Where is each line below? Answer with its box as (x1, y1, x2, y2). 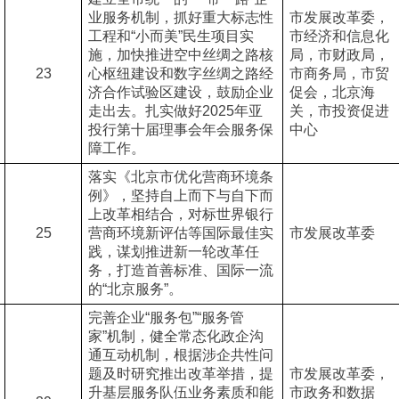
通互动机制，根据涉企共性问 (87, 347, 273, 362)
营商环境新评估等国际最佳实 (87, 225, 273, 240)
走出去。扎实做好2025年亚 (87, 103, 263, 118)
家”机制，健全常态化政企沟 (87, 329, 264, 344)
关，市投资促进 (289, 103, 389, 118)
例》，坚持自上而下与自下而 (87, 188, 273, 203)
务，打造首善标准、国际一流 (87, 263, 273, 278)
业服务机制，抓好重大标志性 (87, 10, 273, 25)
